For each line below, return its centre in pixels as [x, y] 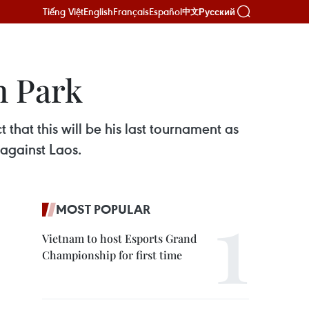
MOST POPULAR [103, 209]
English [98, 11]
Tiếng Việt [63, 11]
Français [131, 11]
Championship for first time [112, 255]
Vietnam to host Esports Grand [119, 238]
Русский [217, 12]
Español [166, 11]
